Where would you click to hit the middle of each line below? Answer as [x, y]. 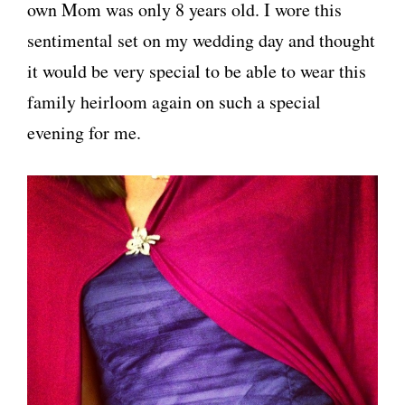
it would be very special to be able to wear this [197, 71]
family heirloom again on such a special [174, 102]
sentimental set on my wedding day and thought [201, 41]
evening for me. [84, 133]
